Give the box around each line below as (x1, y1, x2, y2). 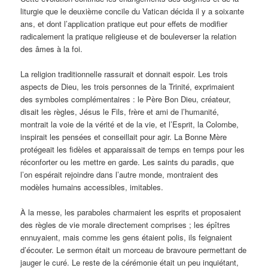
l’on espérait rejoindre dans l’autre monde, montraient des (20, 169, 219, 181)
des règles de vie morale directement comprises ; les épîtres (20, 219, 231, 231)
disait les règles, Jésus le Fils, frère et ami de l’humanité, (20, 106, 220, 118)
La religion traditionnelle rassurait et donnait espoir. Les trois (20, 68, 229, 80)
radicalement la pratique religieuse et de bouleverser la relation (20, 31, 237, 42)
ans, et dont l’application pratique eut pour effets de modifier (20, 18, 228, 30)
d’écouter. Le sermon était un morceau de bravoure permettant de (20, 244, 247, 256)
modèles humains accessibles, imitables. (20, 181, 164, 193)
